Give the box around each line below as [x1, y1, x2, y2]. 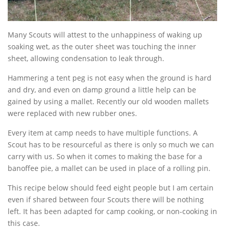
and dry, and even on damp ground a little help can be [8, 85, 196, 94]
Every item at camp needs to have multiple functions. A [8, 128, 198, 138]
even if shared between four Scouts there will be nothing [8, 195, 204, 204]
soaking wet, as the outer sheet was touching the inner [8, 42, 196, 51]
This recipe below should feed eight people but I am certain [8, 183, 214, 193]
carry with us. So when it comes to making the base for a [8, 151, 202, 161]
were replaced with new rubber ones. [8, 108, 137, 118]
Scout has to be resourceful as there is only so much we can [8, 140, 214, 149]
